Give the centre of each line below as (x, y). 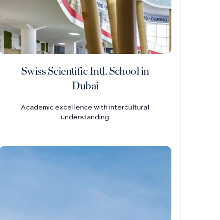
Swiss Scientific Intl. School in (85, 71)
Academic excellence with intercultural (85, 108)
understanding (85, 117)
